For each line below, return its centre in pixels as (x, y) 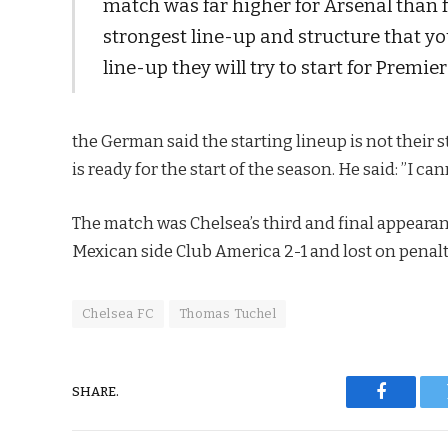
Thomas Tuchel (227, 313)
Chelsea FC (118, 313)
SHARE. (95, 392)
